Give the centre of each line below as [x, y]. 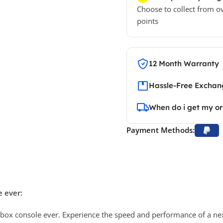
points [147, 21]
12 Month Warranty [184, 63]
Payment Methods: [160, 130]
